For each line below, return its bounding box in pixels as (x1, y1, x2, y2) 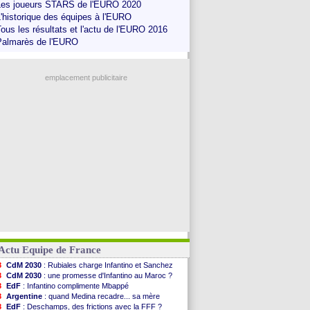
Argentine (6, 292, 42, 300)
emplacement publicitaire (44, 73, 127, 82)
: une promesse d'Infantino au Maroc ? (42, 271, 172, 280)
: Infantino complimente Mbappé (21, 282, 129, 290)
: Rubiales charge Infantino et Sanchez (42, 261, 173, 269)
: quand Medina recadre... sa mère (42, 292, 160, 300)
